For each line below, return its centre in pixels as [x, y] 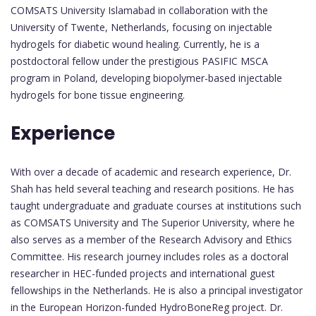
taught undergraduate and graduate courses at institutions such [156, 206]
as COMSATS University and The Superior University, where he [153, 223]
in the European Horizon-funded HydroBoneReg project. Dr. [147, 308]
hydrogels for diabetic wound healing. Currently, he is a [135, 44]
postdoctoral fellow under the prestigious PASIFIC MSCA [139, 61]
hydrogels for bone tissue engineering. [98, 95]
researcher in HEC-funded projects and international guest [143, 274]
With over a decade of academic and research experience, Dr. [151, 172]
